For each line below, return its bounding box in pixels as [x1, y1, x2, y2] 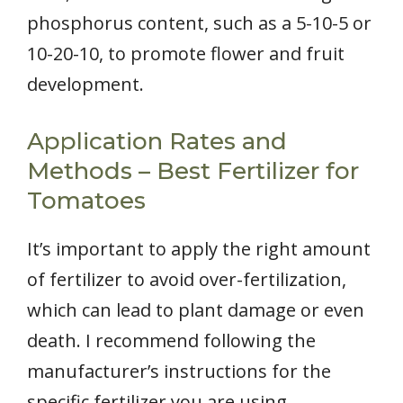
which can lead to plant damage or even [27, 298, 364, 323]
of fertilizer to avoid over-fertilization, [27, 267, 346, 292]
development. [27, 72, 144, 97]
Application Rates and [27, 127, 287, 157]
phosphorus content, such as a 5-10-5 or [27, 11, 372, 36]
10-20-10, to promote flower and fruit [27, 41, 345, 67]
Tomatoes [27, 186, 146, 216]
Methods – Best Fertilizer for [27, 157, 359, 186]
